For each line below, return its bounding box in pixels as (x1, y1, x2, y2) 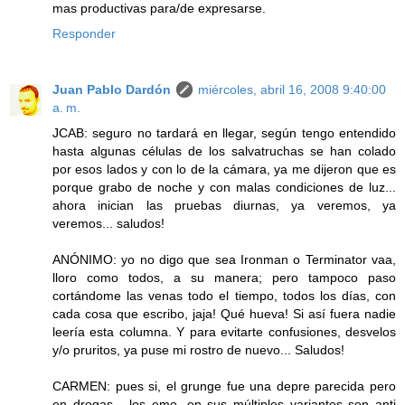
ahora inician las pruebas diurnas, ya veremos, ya (52, 197, 396, 212)
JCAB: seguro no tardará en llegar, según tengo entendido (52, 125, 396, 140)
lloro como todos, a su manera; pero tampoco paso (52, 269, 396, 285)
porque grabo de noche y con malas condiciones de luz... (52, 179, 396, 194)
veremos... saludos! (52, 215, 165, 231)
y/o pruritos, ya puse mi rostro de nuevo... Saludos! (52, 342, 344, 357)
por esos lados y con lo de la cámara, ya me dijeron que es (52, 161, 396, 176)
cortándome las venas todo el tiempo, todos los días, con (52, 287, 396, 303)
